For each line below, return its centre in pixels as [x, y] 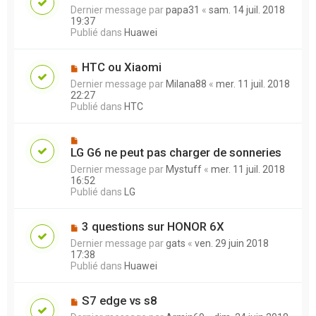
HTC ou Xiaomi [121, 67]
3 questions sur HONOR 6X [153, 226]
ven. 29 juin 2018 [232, 243]
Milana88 [186, 84]
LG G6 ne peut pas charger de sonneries [176, 152]
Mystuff [184, 169]
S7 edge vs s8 [119, 300]
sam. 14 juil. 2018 [247, 10]
